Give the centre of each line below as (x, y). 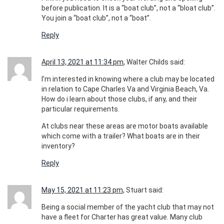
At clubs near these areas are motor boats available (125, 126)
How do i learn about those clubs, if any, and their (119, 99)
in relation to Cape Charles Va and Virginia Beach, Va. (125, 89)
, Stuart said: (143, 190)
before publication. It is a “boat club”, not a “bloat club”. (128, 8)
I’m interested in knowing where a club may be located (128, 79)
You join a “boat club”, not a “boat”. (96, 18)
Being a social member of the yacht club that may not (128, 207)
